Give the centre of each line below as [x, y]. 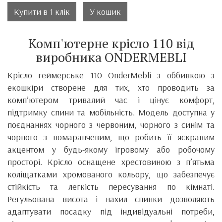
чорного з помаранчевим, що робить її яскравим [111, 137]
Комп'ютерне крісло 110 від [111, 43]
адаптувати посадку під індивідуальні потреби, [111, 211]
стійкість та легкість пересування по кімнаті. [111, 186]
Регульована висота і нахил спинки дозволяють [111, 199]
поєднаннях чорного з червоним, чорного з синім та [111, 124]
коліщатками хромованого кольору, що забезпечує [111, 174]
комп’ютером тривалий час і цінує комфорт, [111, 100]
